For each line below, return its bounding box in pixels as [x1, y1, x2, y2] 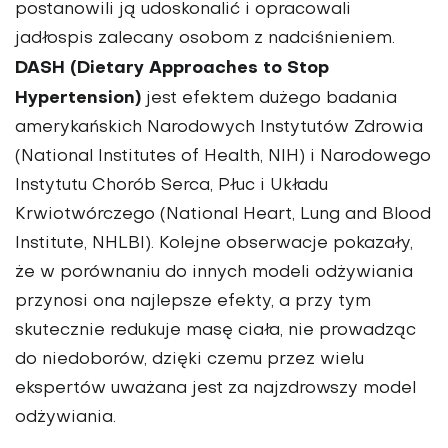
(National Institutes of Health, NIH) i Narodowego [15, 149, 431, 166]
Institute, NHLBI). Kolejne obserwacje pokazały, [15, 236, 413, 253]
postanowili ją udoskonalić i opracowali [15, 2, 351, 19]
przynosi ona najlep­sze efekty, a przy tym [15, 294, 371, 311]
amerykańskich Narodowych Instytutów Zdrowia [15, 120, 423, 137]
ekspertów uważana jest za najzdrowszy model [15, 381, 416, 398]
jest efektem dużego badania [141, 91, 397, 108]
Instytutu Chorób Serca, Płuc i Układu [15, 178, 328, 195]
